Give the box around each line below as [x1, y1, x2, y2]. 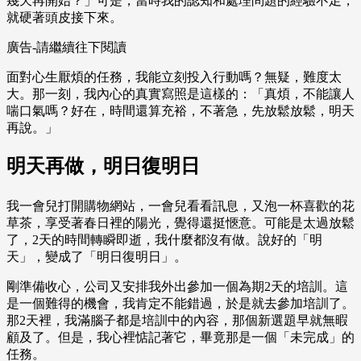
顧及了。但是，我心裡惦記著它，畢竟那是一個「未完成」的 [6, 330, 355, 345]
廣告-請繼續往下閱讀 [6, 40, 127, 55]
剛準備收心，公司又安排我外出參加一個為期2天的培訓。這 [6, 280, 348, 294]
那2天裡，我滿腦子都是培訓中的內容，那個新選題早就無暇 [6, 313, 348, 328]
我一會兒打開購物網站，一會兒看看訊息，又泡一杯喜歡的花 [6, 199, 355, 214]
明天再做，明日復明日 [6, 156, 200, 177]
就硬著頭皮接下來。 [6, 10, 122, 25]
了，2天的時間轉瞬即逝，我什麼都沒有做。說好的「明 [6, 233, 322, 247]
